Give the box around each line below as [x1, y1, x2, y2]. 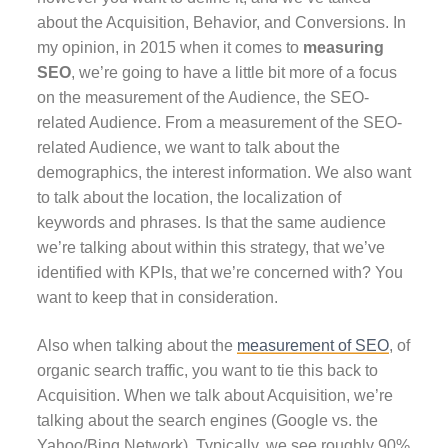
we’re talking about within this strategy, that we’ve [36, 239, 385, 257]
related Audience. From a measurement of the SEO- [36, 114, 402, 132]
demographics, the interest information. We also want [36, 164, 411, 182]
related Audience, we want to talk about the [36, 139, 340, 157]
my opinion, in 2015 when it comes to [36, 39, 303, 57]
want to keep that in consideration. [36, 289, 278, 307]
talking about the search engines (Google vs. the [36, 411, 378, 429]
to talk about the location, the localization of [36, 189, 341, 207]
